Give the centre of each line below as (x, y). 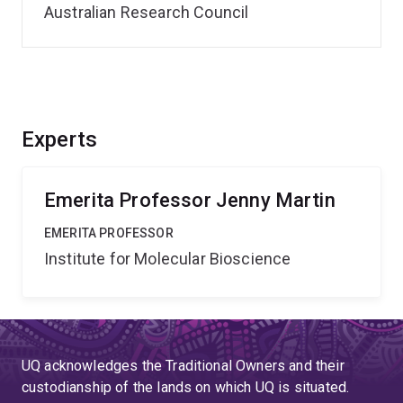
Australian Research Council (147, 12)
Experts (60, 139)
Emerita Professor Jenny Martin (190, 200)
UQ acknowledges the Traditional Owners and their (183, 366)
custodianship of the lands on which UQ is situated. (186, 387)
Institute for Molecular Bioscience (168, 259)
